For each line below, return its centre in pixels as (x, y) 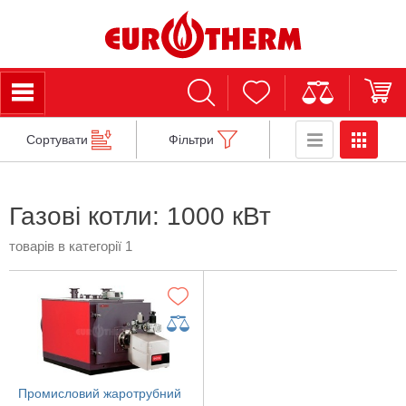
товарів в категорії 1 (71, 246)
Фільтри (191, 140)
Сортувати (58, 140)
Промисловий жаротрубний (100, 393)
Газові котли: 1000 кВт (140, 216)
